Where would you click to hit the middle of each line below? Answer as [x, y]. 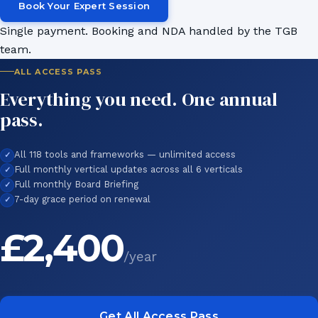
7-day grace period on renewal [82, 199]
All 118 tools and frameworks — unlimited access [125, 154]
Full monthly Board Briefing [76, 184]
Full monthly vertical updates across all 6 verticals [128, 169]
